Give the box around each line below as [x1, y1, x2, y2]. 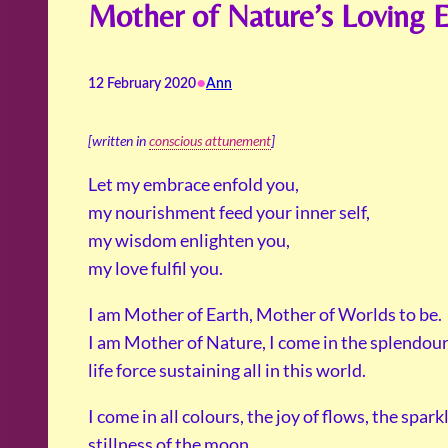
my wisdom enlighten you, [88, 229, 290, 252]
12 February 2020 [88, 77, 196, 92]
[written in [88, 132, 149, 150]
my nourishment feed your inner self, [88, 201, 370, 224]
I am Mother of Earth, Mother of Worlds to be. [88, 303, 442, 326]
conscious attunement [149, 132, 271, 150]
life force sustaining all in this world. [88, 359, 366, 382]
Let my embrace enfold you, [88, 173, 299, 196]
